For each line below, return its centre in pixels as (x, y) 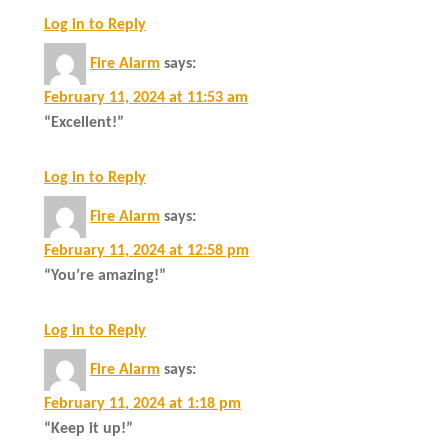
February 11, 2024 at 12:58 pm (146, 250)
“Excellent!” (84, 122)
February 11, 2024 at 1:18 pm (142, 403)
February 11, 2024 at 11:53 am (146, 97)
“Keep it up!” (88, 428)
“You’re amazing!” (105, 275)
